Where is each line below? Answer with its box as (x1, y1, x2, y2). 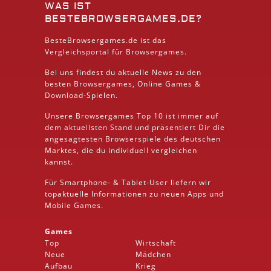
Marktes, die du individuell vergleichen (45, 145, 197, 155)
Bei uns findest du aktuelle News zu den (45, 67, 201, 77)
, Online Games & (132, 78, 201, 89)
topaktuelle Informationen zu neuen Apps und (45, 188, 224, 199)
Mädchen (135, 249, 171, 260)
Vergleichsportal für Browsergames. (45, 46, 187, 57)
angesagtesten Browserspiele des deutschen (45, 133, 221, 144)
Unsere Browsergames (45, 110, 137, 121)
